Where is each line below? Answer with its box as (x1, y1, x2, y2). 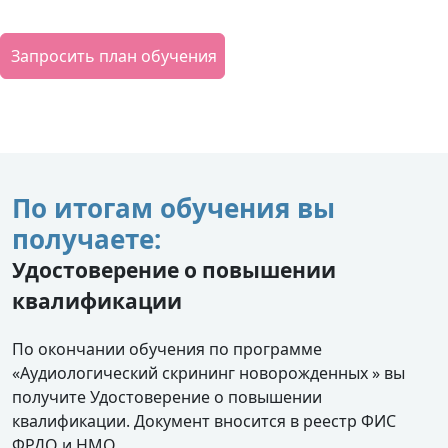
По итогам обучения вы (12, 190, 335, 227)
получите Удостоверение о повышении (12, 386, 322, 409)
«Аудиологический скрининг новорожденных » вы (12, 362, 405, 385)
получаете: (12, 221, 161, 258)
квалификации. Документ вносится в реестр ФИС (12, 410, 396, 433)
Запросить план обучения (11, 45, 217, 68)
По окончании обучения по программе (12, 338, 322, 361)
